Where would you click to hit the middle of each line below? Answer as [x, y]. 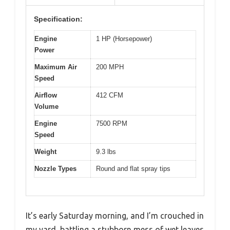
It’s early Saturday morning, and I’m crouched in [115, 215]
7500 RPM [112, 124]
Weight [45, 152]
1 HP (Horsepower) [124, 39]
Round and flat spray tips [133, 169]
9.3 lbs [106, 152]
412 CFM [110, 95]
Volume [46, 107]
